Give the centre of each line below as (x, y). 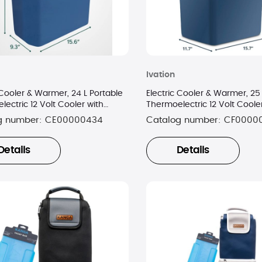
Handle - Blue (174, 116)
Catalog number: (185, 120)
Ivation (160, 75)
